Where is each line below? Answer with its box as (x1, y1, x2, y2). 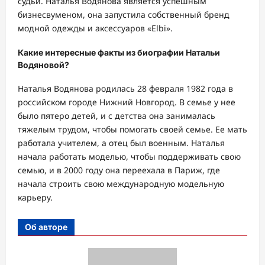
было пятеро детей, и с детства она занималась (18, 110, 215, 122)
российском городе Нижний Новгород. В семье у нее (18, 96, 235, 108)
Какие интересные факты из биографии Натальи (18, 47, 220, 57)
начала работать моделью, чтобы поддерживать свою (18, 151, 241, 163)
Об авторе (25, 222, 67, 232)
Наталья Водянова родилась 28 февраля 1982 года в (18, 83, 233, 95)
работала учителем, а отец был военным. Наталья (18, 137, 225, 149)
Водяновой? (18, 59, 69, 70)
